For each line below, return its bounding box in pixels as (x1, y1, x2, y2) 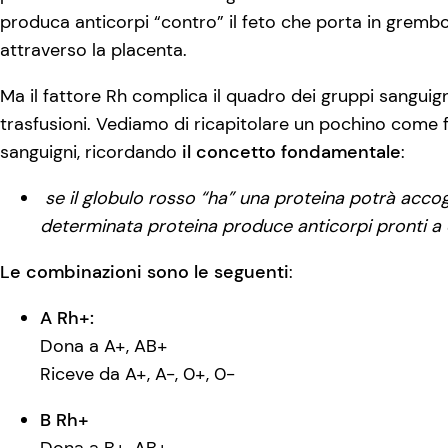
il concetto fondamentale (182, 140, 401, 165)
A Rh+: (40, 306, 94, 331)
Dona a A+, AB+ (40, 334, 168, 359)
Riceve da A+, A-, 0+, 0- (40, 362, 235, 387)
